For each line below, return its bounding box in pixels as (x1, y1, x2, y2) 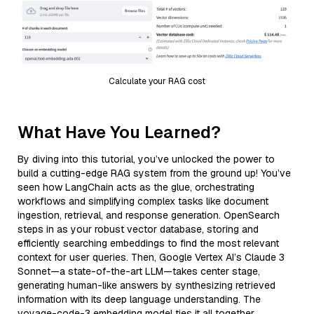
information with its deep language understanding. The (18, 292, 261, 306)
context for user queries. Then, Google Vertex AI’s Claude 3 (18, 250, 285, 264)
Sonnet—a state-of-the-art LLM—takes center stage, (18, 264, 260, 278)
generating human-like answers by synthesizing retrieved (18, 278, 275, 292)
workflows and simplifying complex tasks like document (18, 194, 268, 207)
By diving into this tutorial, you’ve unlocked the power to (18, 152, 275, 165)
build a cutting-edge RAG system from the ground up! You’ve (18, 166, 291, 179)
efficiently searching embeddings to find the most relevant (18, 236, 279, 250)
